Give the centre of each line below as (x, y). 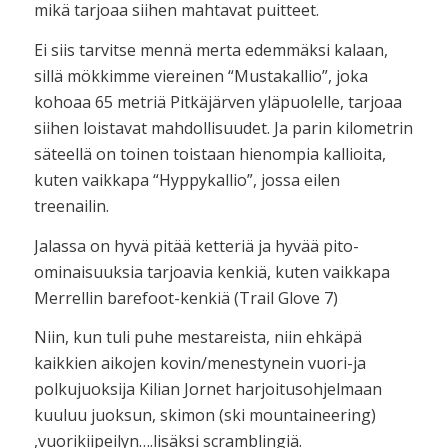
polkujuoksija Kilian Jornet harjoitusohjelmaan (207, 389)
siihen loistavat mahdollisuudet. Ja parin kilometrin (223, 127)
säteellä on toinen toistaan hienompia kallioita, (209, 153)
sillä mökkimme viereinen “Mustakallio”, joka (200, 75)
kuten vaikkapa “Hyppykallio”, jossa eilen (186, 179)
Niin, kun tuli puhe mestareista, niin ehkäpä (197, 337)
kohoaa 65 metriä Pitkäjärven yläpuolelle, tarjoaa (217, 101)
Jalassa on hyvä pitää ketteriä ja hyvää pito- (196, 245)
